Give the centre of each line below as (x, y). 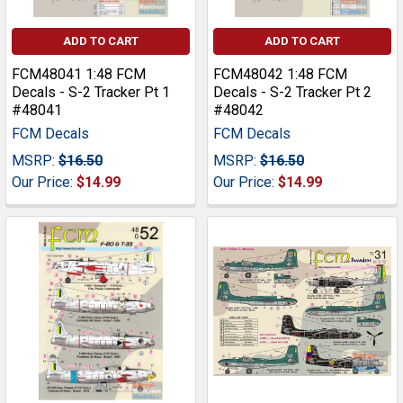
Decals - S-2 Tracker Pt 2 (292, 93)
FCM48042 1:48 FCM (280, 75)
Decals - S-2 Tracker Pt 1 (91, 93)
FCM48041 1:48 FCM (79, 75)
